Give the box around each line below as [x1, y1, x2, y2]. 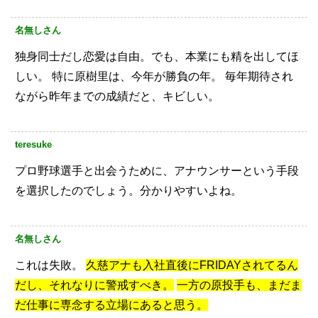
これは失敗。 [15, 259, 83, 272]
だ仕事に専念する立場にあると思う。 [15, 299, 208, 312]
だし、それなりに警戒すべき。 [15, 279, 174, 292]
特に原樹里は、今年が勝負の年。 [49, 70, 222, 83]
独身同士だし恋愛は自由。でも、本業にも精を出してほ [15, 50, 299, 63]
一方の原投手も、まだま [177, 279, 302, 292]
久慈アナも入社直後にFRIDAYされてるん [86, 259, 298, 272]
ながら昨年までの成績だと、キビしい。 [15, 90, 219, 103]
